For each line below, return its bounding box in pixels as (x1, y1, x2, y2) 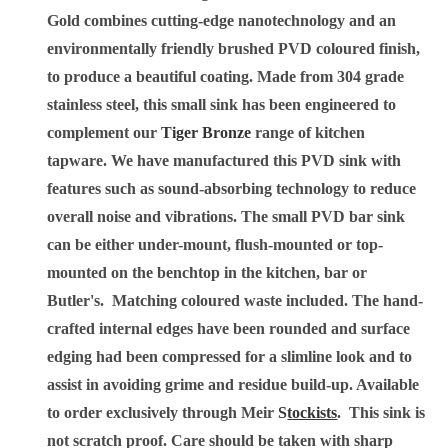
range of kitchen (251, 124, 366, 142)
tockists (287, 404, 338, 422)
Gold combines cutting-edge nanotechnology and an (47, 12, 397, 30)
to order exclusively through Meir (47, 404, 279, 422)
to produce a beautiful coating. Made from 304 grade (47, 68, 405, 86)
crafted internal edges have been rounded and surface (47, 320, 411, 338)
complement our (47, 124, 162, 142)
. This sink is (337, 404, 426, 422)
